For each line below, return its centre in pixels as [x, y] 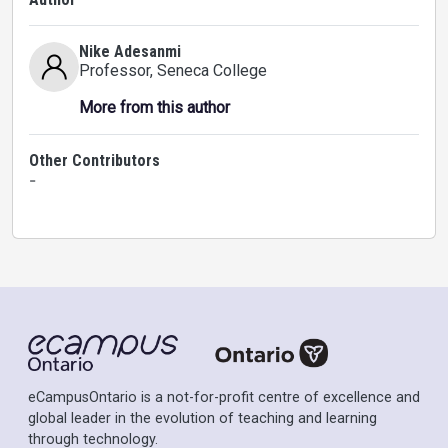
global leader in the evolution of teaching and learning [202, 419]
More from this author [154, 107]
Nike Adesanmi [130, 51]
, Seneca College [208, 70]
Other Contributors [94, 160]
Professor [114, 70]
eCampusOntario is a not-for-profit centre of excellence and [224, 398]
